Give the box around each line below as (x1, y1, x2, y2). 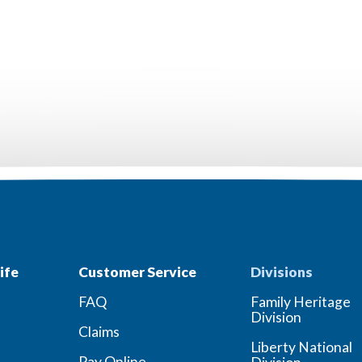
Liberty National (250, 339, 353, 356)
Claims (78, 323, 120, 340)
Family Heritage (250, 293, 351, 310)
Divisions (250, 263, 314, 280)
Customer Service (78, 263, 196, 280)
